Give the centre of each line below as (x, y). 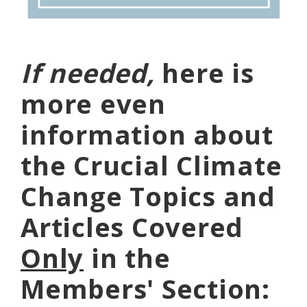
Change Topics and (148, 196)
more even (93, 103)
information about (147, 134)
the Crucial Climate (151, 165)
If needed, (91, 72)
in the (127, 257)
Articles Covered (132, 226)
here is (208, 72)
